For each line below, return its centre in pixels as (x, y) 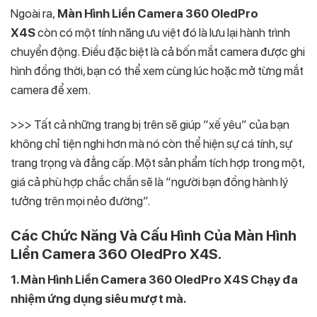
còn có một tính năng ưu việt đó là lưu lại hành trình (163, 32)
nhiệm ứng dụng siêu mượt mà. (98, 299)
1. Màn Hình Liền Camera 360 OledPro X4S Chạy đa (154, 280)
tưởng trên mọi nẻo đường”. (80, 201)
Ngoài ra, (34, 13)
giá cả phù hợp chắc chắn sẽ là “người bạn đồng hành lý (149, 181)
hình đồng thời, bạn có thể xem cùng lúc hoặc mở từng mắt (157, 70)
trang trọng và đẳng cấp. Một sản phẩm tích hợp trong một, (157, 162)
